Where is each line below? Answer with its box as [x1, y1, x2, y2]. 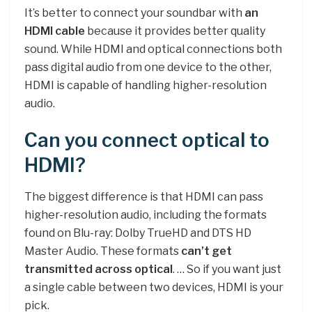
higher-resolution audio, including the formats [24, 208, 267, 221]
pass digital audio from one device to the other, [24, 60, 272, 74]
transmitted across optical [24, 262, 173, 276]
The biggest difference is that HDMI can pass [24, 189, 263, 203]
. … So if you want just [173, 262, 281, 276]
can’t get [181, 244, 232, 258]
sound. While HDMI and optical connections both [24, 42, 282, 56]
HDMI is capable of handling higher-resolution [24, 78, 267, 92]
